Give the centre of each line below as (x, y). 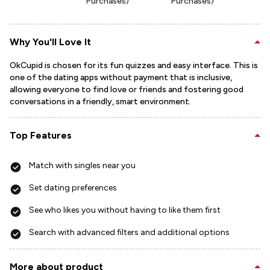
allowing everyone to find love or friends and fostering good (127, 89)
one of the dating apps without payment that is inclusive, (121, 77)
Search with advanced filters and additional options (129, 232)
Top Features (41, 135)
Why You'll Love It (50, 42)
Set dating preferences (73, 188)
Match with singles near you (82, 165)
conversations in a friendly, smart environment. (100, 102)
